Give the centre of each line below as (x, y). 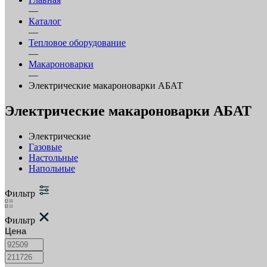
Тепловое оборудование (77, 43)
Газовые (45, 147)
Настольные (53, 157)
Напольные (52, 168)
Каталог (45, 21)
